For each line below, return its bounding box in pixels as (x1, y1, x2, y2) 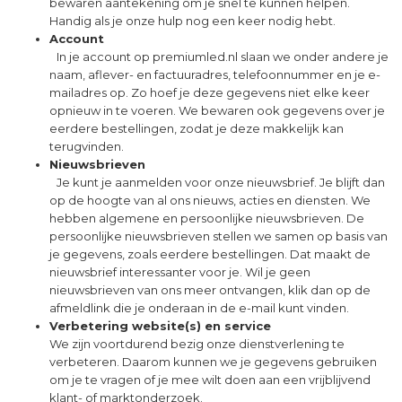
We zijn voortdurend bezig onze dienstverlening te (49, 336, 345, 352)
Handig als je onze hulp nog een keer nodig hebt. (49, 13, 336, 29)
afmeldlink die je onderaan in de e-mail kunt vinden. (49, 301, 349, 316)
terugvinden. (49, 139, 124, 154)
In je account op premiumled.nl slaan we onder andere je (49, 49, 389, 65)
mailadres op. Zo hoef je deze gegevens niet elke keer (49, 85, 370, 100)
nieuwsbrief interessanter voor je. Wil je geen (49, 265, 310, 280)
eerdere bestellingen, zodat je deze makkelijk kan (49, 121, 344, 136)
